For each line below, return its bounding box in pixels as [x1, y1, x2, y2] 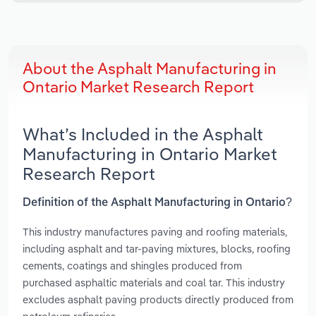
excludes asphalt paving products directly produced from [23, 292, 293, 306]
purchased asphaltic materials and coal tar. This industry [23, 275, 285, 289]
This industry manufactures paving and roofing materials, [23, 224, 287, 238]
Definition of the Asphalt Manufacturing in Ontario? [23, 197, 292, 209]
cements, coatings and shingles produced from [23, 258, 242, 272]
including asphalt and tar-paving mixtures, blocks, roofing [23, 241, 291, 255]
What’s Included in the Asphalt [23, 123, 263, 145]
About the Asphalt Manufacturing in [23, 59, 276, 79]
